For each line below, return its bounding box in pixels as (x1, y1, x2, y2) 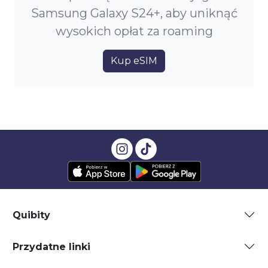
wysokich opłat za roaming (55, 24, 213, 39)
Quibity (13, 209, 50, 221)
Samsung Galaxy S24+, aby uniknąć (31, 6, 237, 21)
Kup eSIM (111, 55, 157, 67)
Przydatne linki (13, 240, 90, 252)
